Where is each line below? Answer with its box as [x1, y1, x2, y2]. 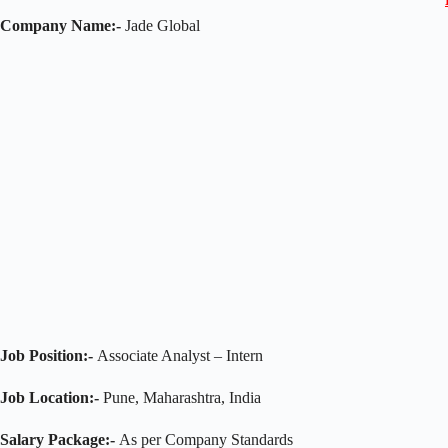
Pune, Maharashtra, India [99, 388, 261, 406]
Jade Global [121, 16, 200, 34]
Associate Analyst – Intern [93, 346, 263, 364]
